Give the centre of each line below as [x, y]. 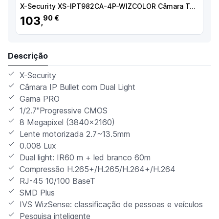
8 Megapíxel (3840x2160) [67, 122]
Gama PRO [40, 99]
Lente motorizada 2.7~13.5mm [75, 134]
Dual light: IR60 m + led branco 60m [85, 158]
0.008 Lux [38, 146]
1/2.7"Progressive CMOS [64, 111]
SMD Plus [37, 193]
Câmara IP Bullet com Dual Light [77, 87]
